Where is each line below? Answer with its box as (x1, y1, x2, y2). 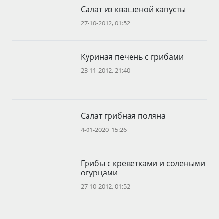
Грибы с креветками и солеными (81, 158, 206, 169)
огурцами (81, 167, 118, 178)
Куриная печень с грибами (81, 51, 184, 62)
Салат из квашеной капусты (81, 4, 186, 15)
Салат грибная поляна (81, 110, 166, 121)
